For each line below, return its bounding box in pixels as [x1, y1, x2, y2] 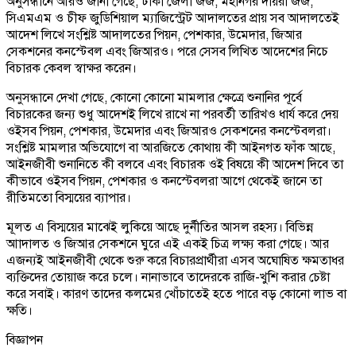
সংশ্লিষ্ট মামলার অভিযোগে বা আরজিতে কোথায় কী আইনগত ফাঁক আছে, [6, 139, 335, 156]
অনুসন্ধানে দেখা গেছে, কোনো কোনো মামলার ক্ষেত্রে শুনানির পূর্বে [6, 89, 302, 106]
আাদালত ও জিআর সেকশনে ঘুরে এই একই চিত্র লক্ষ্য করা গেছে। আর [6, 235, 329, 252]
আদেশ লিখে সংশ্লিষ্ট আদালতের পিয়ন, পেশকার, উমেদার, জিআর [6, 26, 302, 43]
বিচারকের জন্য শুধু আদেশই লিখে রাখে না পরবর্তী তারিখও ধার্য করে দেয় [6, 106, 339, 122]
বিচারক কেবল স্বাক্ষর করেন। [6, 60, 137, 76]
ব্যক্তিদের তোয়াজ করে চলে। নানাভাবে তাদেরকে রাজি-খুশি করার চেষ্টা [6, 269, 330, 285]
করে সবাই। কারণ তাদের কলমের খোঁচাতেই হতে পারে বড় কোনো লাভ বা [6, 285, 346, 302]
